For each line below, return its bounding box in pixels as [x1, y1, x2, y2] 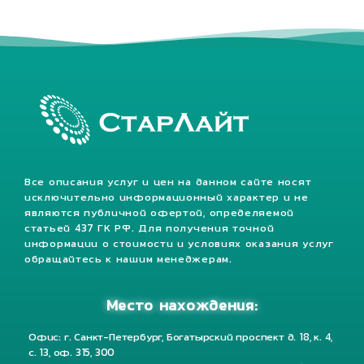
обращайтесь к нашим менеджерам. [24, 255, 232, 265]
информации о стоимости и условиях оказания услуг [24, 240, 334, 249]
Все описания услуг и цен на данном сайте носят [24, 178, 312, 188]
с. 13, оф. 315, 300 [28, 349, 115, 358]
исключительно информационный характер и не [24, 193, 309, 203]
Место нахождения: [106, 300, 258, 314]
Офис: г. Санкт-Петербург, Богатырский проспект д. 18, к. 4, [28, 333, 333, 343]
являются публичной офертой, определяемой [24, 209, 295, 219]
